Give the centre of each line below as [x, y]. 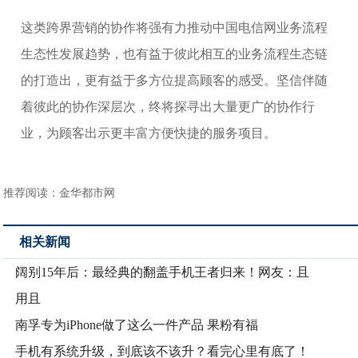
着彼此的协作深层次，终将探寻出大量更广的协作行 [168, 107]
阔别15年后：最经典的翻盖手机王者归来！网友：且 [163, 272]
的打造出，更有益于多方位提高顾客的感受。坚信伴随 [175, 81]
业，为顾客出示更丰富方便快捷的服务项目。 [149, 133]
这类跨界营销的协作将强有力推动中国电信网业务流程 [175, 28]
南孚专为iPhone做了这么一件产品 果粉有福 [137, 325]
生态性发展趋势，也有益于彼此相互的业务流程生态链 [175, 54]
